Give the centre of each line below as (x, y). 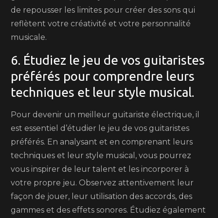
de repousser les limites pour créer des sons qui (103, 10)
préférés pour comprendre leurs (103, 76)
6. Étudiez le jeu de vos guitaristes (108, 60)
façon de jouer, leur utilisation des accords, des (102, 196)
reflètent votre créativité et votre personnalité (101, 24)
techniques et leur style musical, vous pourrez (101, 155)
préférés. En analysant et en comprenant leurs (102, 142)
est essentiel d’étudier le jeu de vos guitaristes (100, 128)
